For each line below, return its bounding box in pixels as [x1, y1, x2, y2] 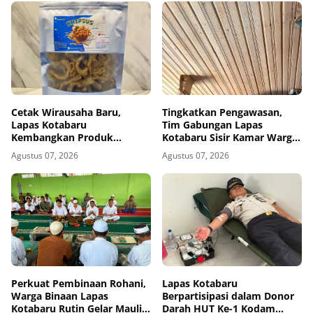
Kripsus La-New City [11, 143, 108, 156]
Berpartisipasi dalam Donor [162, 289, 294, 303]
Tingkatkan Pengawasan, [162, 105, 282, 119]
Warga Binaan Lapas [11, 289, 108, 303]
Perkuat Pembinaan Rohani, [11, 276, 146, 290]
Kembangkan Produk [11, 130, 113, 144]
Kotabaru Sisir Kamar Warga [162, 130, 298, 144]
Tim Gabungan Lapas [162, 117, 263, 131]
